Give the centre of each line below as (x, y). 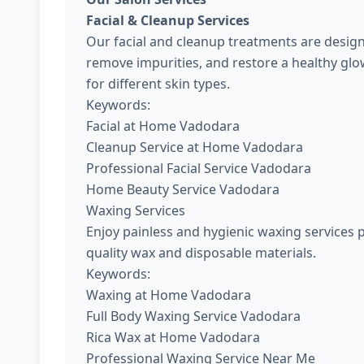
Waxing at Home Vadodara (169, 295)
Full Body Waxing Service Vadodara (193, 316)
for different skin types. (158, 84)
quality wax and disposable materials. (201, 253)
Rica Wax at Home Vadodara (173, 337)
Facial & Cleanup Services (168, 20)
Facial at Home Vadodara (163, 126)
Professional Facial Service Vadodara (199, 168)
